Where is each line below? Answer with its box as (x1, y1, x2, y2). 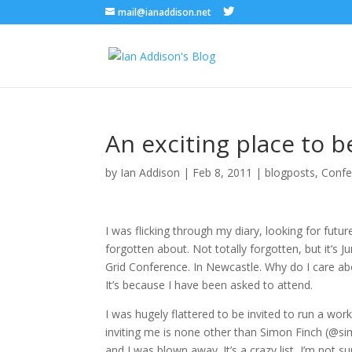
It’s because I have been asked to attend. (105, 277, 313, 292)
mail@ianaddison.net (118, 5, 212, 19)
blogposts (265, 165, 316, 180)
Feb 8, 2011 (192, 165, 253, 180)
